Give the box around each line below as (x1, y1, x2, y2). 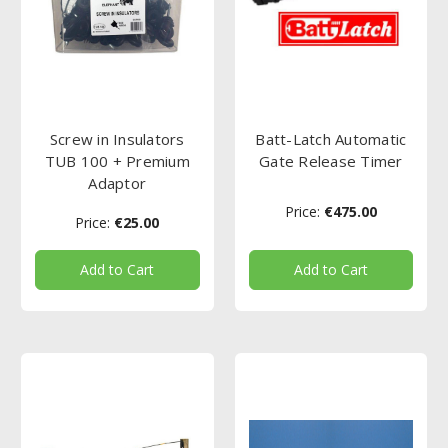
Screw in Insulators (49, 128, 185, 149)
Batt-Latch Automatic (255, 128, 407, 149)
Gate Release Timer (259, 150, 403, 171)
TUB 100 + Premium (44, 150, 190, 171)
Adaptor (88, 172, 147, 193)
